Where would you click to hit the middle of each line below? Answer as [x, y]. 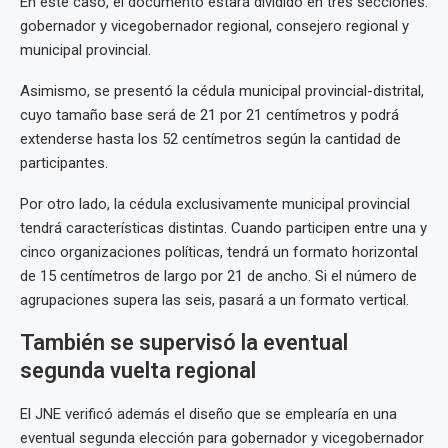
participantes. [64, 163]
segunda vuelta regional [138, 370]
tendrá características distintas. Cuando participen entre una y [223, 228]
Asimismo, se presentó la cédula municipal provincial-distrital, [222, 91]
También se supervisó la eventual [184, 342]
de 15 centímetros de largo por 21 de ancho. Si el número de [218, 276]
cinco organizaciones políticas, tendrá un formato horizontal [219, 252]
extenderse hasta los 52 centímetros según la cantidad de [210, 139]
